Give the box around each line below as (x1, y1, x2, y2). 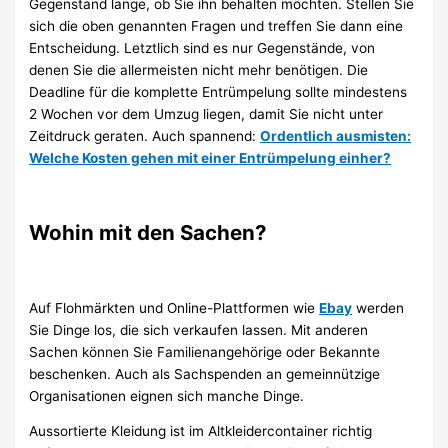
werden (352, 299, 405, 316)
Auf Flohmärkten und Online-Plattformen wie (29, 299, 320, 316)
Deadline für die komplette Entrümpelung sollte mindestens (29, 84, 408, 101)
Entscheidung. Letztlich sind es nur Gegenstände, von (29, 40, 376, 57)
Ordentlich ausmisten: (260, 128, 412, 145)
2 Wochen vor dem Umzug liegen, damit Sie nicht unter (29, 106, 384, 123)
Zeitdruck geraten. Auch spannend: (29, 128, 261, 145)
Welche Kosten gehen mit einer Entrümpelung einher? (29, 150, 392, 167)
